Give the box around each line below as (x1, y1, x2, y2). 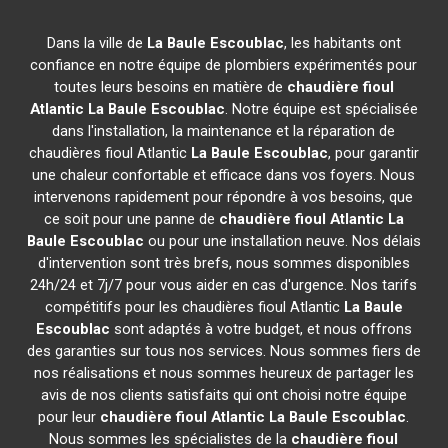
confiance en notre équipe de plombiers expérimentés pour (30, 56, 418, 74)
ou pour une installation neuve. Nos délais (143, 232, 421, 250)
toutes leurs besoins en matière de (53, 78, 287, 96)
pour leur (38, 408, 101, 426)
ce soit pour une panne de (43, 210, 219, 228)
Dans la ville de (46, 34, 147, 52)
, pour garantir (327, 144, 419, 162)
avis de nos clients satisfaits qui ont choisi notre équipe (40, 386, 407, 404)
